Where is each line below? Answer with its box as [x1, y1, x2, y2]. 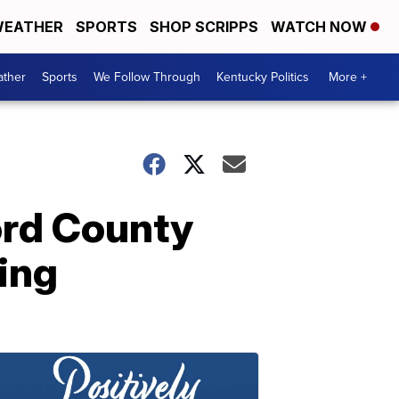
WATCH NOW [271, 18, 370, 36]
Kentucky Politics [216, 68, 309, 86]
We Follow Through [94, 68, 200, 86]
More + [329, 68, 367, 86]
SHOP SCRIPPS [150, 18, 258, 36]
